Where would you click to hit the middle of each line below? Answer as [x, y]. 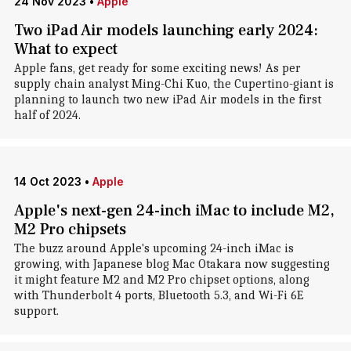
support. [36, 311]
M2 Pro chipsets [70, 230]
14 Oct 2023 [47, 181]
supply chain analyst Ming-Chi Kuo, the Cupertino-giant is [174, 84]
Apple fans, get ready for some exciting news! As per [157, 68]
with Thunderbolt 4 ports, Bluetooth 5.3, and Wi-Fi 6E [158, 295]
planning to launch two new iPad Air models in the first [167, 100]
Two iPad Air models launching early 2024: [166, 31]
